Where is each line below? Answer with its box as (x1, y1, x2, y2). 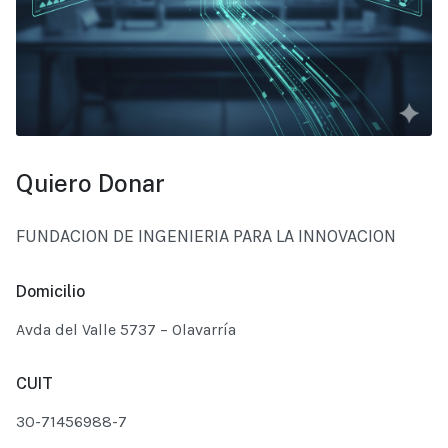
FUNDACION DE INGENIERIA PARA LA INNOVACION (16, 224, 396, 247)
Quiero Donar (16, 168, 165, 197)
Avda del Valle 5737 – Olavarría (16, 319, 236, 339)
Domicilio (16, 281, 85, 301)
